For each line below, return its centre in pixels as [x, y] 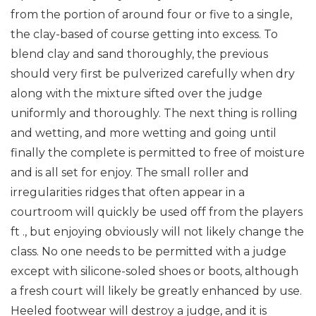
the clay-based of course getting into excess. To [144, 34]
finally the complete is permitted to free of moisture [158, 153]
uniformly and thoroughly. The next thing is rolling [154, 113]
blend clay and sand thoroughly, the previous [139, 54]
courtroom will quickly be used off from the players [157, 212]
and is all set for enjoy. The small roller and [130, 172]
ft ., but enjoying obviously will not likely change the [157, 232]
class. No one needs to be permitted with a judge [148, 251]
